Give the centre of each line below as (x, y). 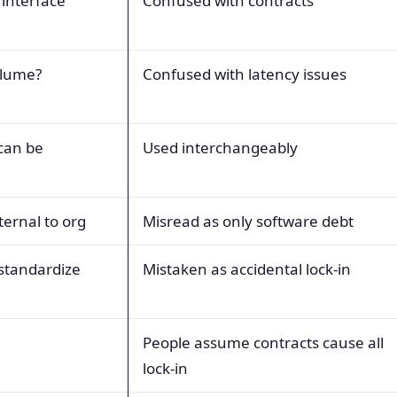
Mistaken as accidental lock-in (247, 269)
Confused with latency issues (245, 74)
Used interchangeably (220, 147)
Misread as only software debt (248, 221)
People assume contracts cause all (263, 342)
